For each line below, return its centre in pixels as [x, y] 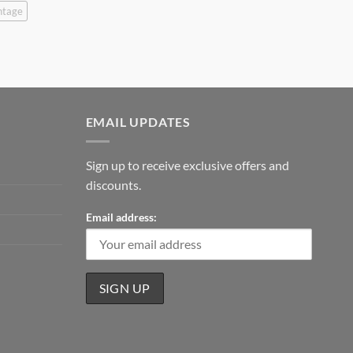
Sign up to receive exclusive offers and [187, 165]
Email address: [121, 217]
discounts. [113, 184]
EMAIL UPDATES [138, 121]
